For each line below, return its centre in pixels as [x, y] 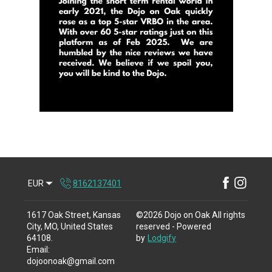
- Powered [191, 226]
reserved [153, 226]
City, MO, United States [70, 226]
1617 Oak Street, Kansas [74, 215]
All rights [229, 215]
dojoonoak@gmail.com [71, 261]
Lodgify [162, 238]
